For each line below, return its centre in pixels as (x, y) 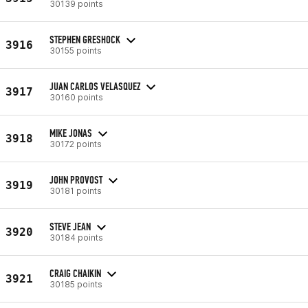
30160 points (76, 97)
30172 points (76, 144)
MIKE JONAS (71, 133)
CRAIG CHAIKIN (75, 273)
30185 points (76, 284)
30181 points (76, 190)
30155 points (76, 50)
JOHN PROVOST (76, 179)
